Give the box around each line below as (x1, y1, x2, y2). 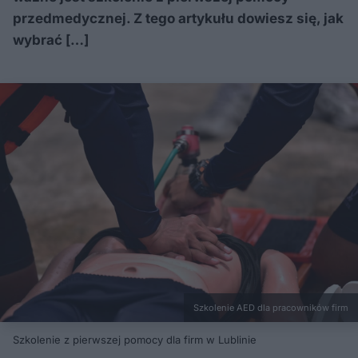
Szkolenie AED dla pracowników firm (193, 301, 348, 313)
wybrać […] (13, 32, 89, 48)
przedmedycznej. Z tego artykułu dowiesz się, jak (13, 10, 344, 26)
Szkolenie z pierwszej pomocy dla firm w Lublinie (13, 333, 257, 347)
